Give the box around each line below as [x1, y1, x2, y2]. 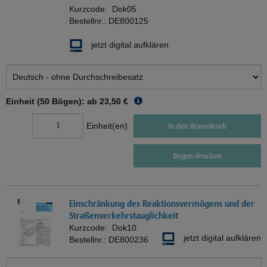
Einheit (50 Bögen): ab [6, 97, 97, 107]
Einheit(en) [86, 121, 128, 131]
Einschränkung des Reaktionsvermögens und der [69, 198, 254, 209]
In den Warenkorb [168, 121, 226, 131]
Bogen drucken [173, 151, 222, 161]
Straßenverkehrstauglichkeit [69, 210, 178, 221]
